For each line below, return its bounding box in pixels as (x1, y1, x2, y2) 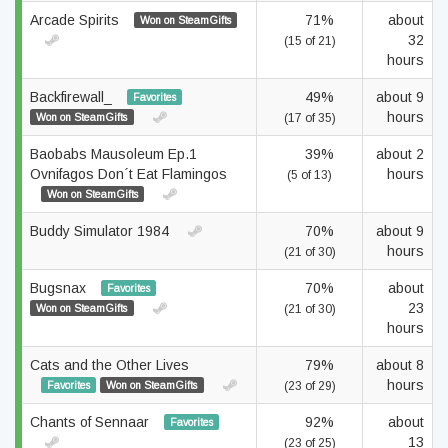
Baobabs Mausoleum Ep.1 (30, 146, 197, 162)
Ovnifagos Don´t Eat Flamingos (30, 166, 227, 182)
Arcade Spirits (30, 12, 123, 28)
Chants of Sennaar (30, 414, 153, 430)
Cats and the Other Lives (30, 357, 189, 373)
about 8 (376, 357, 424, 373)
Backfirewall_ (30, 89, 116, 105)
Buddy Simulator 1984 (30, 223, 173, 239)
